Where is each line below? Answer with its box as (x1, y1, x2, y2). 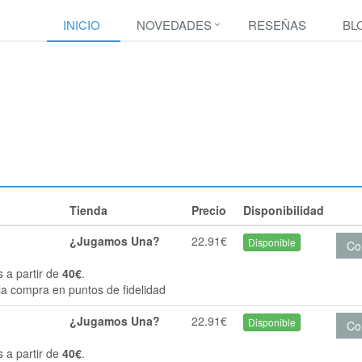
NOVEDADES (137, 16, 212, 33)
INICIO (63, 16, 100, 33)
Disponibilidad (242, 202, 324, 218)
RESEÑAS (248, 16, 306, 33)
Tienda (69, 202, 108, 218)
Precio (191, 202, 226, 218)
